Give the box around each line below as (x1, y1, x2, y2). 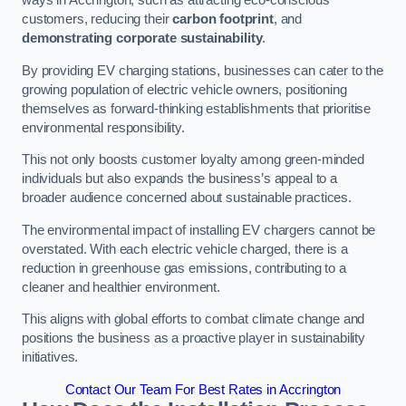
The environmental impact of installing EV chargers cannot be (22, 222, 376, 237)
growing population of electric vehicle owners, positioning (22, 82, 347, 97)
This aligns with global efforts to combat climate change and (22, 312, 365, 327)
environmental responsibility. (22, 120, 185, 135)
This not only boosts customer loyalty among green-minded (22, 152, 364, 168)
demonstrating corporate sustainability (22, 31, 263, 45)
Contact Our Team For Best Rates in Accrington (64, 382, 342, 397)
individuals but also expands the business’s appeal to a (22, 171, 338, 187)
